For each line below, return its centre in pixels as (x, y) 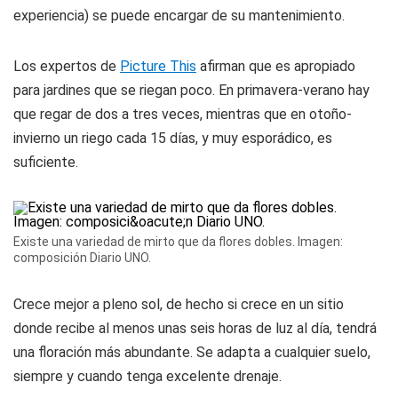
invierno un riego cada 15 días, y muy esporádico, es (173, 138)
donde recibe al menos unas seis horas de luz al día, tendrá (195, 328)
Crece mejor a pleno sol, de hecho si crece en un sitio (179, 304)
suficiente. (46, 162)
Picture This (158, 66)
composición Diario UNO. (82, 258)
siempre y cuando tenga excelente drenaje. (147, 376)
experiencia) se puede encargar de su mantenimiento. (179, 16)
